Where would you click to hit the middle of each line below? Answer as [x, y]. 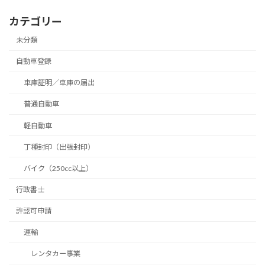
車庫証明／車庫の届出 [59, 83]
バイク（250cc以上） [58, 168]
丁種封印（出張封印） [59, 147]
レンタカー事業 [55, 254]
